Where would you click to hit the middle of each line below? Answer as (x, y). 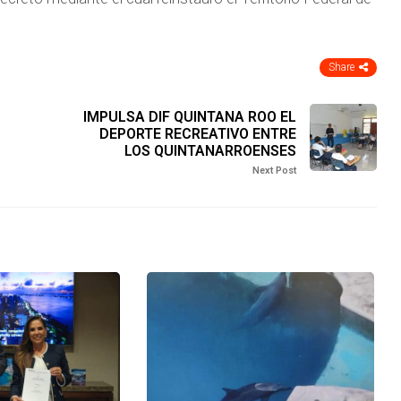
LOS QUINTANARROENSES (210, 151)
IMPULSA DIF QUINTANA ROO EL (189, 117)
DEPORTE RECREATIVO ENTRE (197, 134)
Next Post (274, 171)
